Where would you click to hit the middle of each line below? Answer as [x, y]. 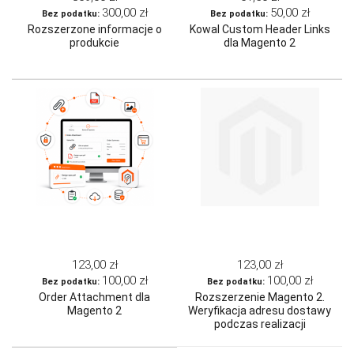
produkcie [94, 43]
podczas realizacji [260, 324]
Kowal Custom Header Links [260, 30]
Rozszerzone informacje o [94, 30]
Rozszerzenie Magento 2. [260, 298]
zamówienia [260, 338]
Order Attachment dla [94, 298]
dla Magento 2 [260, 43]
